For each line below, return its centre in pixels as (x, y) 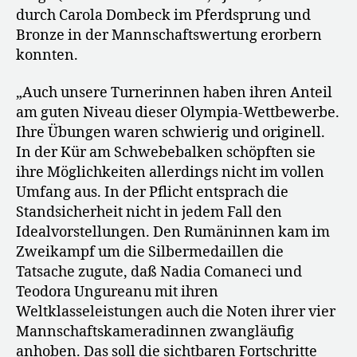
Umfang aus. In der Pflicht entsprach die (152, 193)
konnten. (47, 55)
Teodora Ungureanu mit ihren (117, 292)
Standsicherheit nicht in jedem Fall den (149, 213)
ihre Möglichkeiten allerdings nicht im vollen (170, 173)
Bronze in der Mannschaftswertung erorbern (169, 35)
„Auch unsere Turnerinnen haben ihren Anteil (174, 93)
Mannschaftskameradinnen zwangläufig (155, 332)
